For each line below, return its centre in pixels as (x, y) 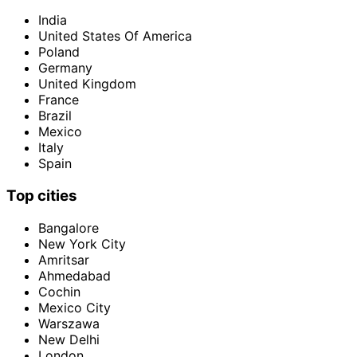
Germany (65, 68)
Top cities (42, 195)
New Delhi (69, 339)
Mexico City (75, 307)
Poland (59, 52)
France (59, 100)
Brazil (55, 116)
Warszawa (69, 323)
